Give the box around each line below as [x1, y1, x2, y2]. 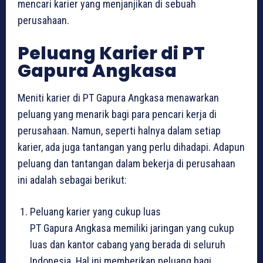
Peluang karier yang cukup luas [30, 205, 161, 218]
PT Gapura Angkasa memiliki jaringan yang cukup [30, 222, 234, 235]
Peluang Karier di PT [18, 41, 205, 66]
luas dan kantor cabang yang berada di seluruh [30, 238, 225, 251]
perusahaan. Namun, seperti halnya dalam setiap [18, 124, 221, 137]
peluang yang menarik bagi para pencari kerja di [18, 108, 217, 121]
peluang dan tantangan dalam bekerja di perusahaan [18, 157, 235, 170]
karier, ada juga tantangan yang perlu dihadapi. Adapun [18, 141, 245, 154]
